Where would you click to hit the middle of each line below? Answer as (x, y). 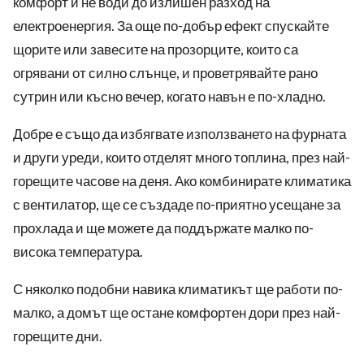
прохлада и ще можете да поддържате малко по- (163, 228)
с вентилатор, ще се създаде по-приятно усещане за (177, 205)
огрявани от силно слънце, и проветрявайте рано (165, 73)
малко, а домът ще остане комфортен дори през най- (177, 313)
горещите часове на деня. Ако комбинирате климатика (182, 181)
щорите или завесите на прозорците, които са (156, 50)
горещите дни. (58, 336)
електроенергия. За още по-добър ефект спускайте (171, 26)
